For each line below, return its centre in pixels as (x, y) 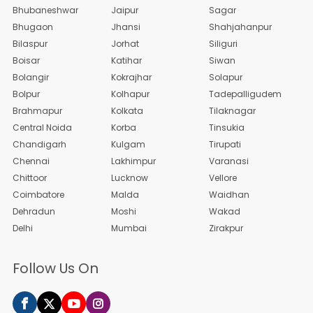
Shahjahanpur (241, 27)
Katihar (126, 60)
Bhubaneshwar (45, 10)
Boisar (26, 60)
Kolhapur (130, 94)
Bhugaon (33, 27)
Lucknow (129, 177)
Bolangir (31, 77)
